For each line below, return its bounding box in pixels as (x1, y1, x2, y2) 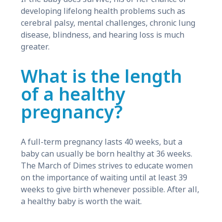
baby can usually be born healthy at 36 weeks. (20, 148, 192, 160)
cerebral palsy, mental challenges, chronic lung (20, 17, 195, 29)
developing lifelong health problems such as (20, 5, 185, 17)
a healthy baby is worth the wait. (20, 195, 142, 207)
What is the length (20, 63, 182, 90)
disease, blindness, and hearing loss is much (20, 29, 184, 41)
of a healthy (20, 81, 125, 108)
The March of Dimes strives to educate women (20, 160, 193, 171)
